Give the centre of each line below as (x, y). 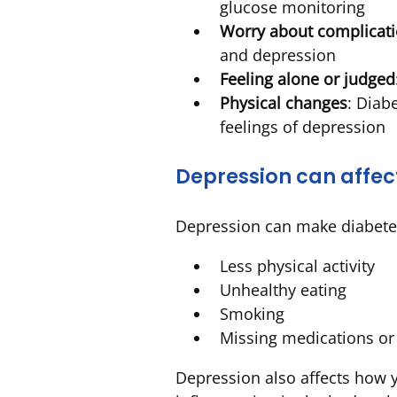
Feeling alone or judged (307, 78)
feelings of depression (303, 126)
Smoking (252, 314)
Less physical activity (297, 266)
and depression (278, 54)
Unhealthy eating (283, 290)
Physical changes (284, 102)
